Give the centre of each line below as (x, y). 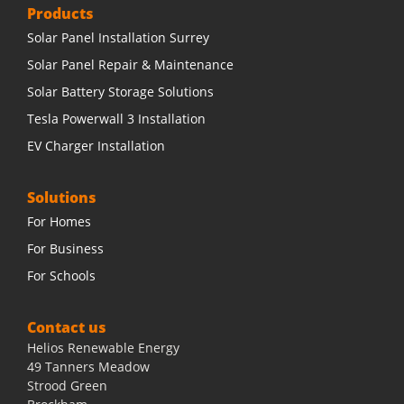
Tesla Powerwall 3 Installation (116, 118)
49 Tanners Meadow (88, 366)
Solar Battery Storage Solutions (120, 91)
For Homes (59, 221)
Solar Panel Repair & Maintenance (130, 64)
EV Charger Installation (96, 145)
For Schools (61, 275)
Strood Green (67, 385)
